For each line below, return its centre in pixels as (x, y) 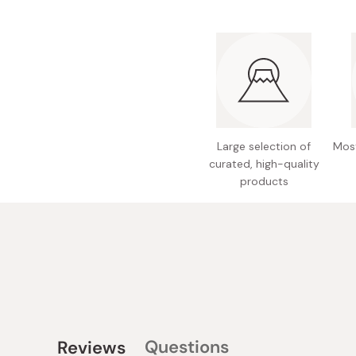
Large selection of (264, 147)
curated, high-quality (264, 164)
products (264, 182)
